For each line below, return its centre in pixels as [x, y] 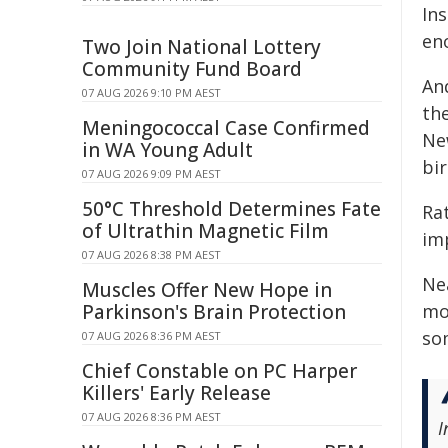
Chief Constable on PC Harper [219, 371]
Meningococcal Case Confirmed [226, 128]
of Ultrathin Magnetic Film [205, 231]
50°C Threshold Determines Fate [231, 209]
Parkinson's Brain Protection [214, 312]
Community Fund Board [192, 69]
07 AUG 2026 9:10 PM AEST [151, 92]
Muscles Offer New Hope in [207, 290]
